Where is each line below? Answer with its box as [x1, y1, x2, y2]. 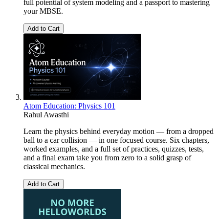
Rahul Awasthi [23, 110, 69, 119]
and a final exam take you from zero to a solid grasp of [23, 153, 191, 162]
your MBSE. [23, 6, 63, 15]
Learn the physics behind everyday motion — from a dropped [23, 127, 214, 135]
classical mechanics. [23, 162, 85, 171]
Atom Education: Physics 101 [23, 101, 115, 110]
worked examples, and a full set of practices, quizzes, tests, [23, 144, 204, 153]
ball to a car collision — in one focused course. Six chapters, [23, 135, 209, 144]
